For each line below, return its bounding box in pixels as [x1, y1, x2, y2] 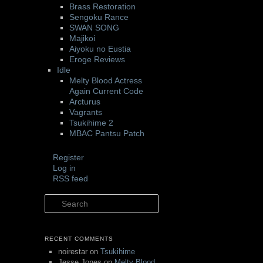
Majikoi [69, 33, 95, 43]
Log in [53, 163, 76, 173]
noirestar [58, 247, 87, 256]
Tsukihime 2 [69, 118, 113, 127]
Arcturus [69, 97, 100, 106]
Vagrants [69, 107, 102, 117]
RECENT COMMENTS [45, 235, 113, 242]
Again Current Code [69, 86, 143, 96]
